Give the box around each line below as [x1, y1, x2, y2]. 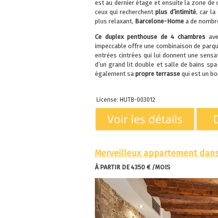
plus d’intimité [155, 8, 196, 16]
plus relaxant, [94, 17, 135, 25]
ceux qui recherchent [94, 8, 156, 16]
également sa [94, 70, 134, 77]
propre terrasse [133, 70, 180, 77]
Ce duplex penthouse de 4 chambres [94, 33, 205, 40]
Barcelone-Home [134, 17, 184, 25]
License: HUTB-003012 [94, 96, 155, 103]
